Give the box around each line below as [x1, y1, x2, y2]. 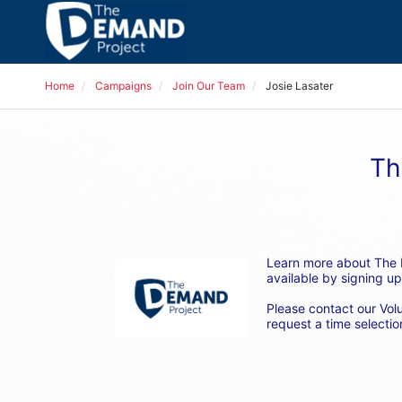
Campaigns [95, 79, 152, 92]
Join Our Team [172, 79, 245, 92]
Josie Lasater [266, 79, 333, 92]
